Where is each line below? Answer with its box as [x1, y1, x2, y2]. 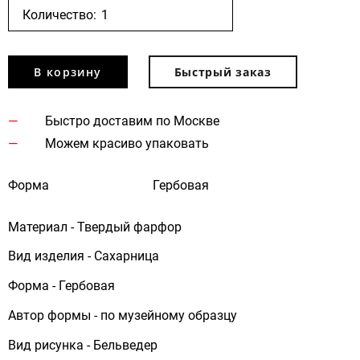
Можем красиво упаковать [44, 135, 209, 151]
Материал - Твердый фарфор [8, 219, 182, 235]
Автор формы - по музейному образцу [8, 307, 237, 323]
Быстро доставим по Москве [44, 112, 219, 129]
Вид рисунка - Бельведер [8, 337, 157, 353]
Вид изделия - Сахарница [8, 248, 159, 264]
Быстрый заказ [174, 63, 272, 80]
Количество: [22, 6, 96, 22]
